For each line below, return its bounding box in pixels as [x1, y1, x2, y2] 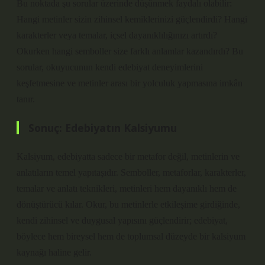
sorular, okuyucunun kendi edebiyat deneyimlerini [17, 62, 203, 72]
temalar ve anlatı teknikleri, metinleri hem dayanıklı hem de [17, 183, 237, 193]
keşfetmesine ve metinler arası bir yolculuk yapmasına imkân [17, 78, 243, 88]
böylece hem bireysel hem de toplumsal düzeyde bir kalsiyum [17, 231, 245, 241]
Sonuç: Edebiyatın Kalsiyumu [28, 121, 177, 135]
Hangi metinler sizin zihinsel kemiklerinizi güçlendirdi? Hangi [17, 14, 247, 24]
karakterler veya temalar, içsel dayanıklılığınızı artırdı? [17, 30, 217, 40]
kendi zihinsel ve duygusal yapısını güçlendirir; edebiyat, [17, 215, 228, 225]
